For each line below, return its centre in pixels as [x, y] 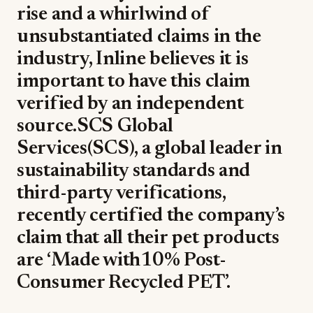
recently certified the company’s [151, 216]
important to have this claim [134, 82]
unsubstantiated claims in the [139, 37]
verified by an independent [130, 104]
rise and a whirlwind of [113, 15]
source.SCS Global [95, 126]
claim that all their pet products [148, 238]
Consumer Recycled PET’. [124, 283]
